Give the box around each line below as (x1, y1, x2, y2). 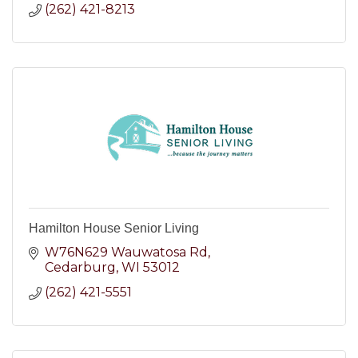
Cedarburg (45, 260, 116, 275)
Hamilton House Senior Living (29, 221, 199, 235)
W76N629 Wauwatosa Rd (45, 245, 208, 260)
